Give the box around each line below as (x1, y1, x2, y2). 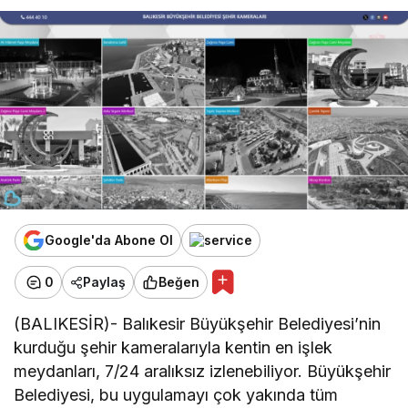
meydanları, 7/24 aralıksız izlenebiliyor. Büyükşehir (14, 361, 392, 381)
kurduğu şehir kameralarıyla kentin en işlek (14, 337, 333, 357)
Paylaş (83, 274, 126, 291)
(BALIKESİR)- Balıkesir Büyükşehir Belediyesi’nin (14, 313, 382, 333)
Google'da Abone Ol (45, 232, 173, 249)
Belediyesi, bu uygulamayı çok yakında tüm (14, 384, 339, 404)
